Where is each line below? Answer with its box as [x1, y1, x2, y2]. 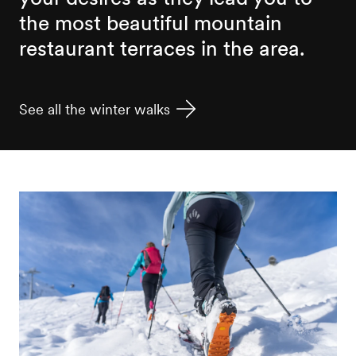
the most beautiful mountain [18, 10, 282, 37]
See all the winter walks [18, 100, 170, 119]
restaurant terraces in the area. [18, 35, 305, 62]
